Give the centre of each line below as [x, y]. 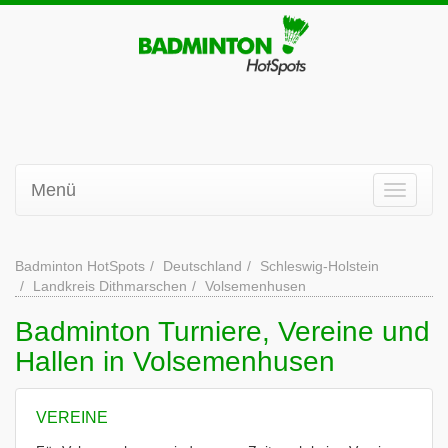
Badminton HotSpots [80, 266]
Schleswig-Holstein [319, 266]
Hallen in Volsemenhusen [175, 361]
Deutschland [202, 266]
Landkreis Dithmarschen [110, 286]
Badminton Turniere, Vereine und [222, 331]
